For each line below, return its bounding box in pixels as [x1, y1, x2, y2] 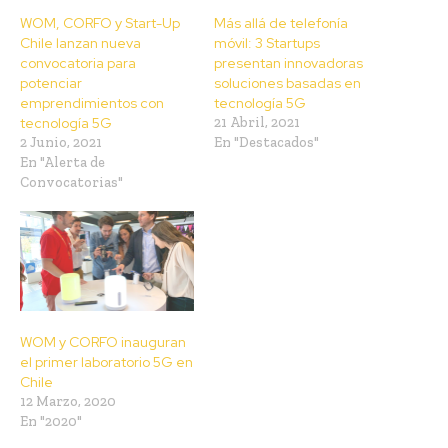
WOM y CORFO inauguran [20, 332, 186, 351]
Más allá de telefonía [214, 14, 348, 33]
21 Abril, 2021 [214, 114, 300, 132]
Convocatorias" [20, 174, 123, 192]
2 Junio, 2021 [20, 134, 102, 152]
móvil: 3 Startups [214, 34, 320, 53]
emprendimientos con [20, 94, 164, 113]
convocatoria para [20, 54, 136, 73]
